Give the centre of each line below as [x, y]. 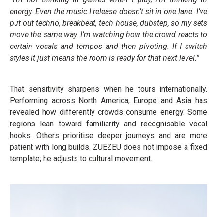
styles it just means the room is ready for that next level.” [104, 58]
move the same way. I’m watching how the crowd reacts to [108, 35]
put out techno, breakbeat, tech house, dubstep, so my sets [108, 23]
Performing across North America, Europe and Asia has [108, 101]
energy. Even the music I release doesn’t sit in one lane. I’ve [108, 11]
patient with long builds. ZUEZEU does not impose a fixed [108, 147]
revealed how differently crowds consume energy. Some [108, 112]
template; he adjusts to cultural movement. [81, 159]
